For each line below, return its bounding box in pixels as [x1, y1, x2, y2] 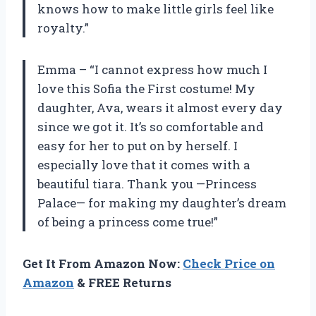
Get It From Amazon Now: [23, 255, 183, 272]
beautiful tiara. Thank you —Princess [37, 176, 257, 193]
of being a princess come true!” [37, 214, 218, 231]
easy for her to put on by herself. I [37, 138, 238, 154]
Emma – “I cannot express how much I [37, 61, 267, 78]
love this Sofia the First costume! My [37, 80, 255, 97]
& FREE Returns [74, 274, 171, 291]
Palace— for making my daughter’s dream [37, 195, 286, 212]
